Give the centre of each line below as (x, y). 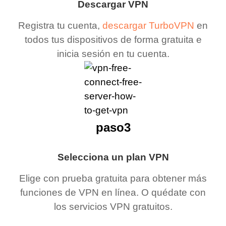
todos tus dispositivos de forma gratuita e (113, 40)
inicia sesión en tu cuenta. (113, 54)
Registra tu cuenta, (60, 26)
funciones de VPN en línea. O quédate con (113, 193)
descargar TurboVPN (148, 26)
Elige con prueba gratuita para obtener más (113, 179)
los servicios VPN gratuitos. (113, 207)
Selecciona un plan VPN (113, 157)
